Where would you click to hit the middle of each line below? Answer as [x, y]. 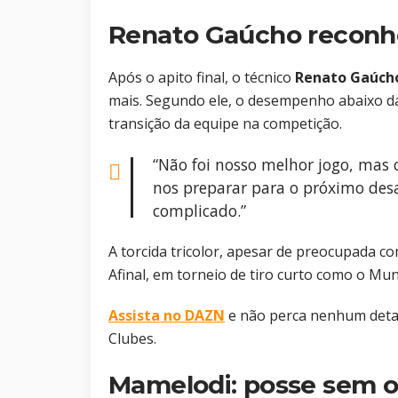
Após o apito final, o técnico [202, 78]
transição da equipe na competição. [225, 124]
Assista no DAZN [167, 316]
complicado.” [199, 211]
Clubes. [132, 339]
